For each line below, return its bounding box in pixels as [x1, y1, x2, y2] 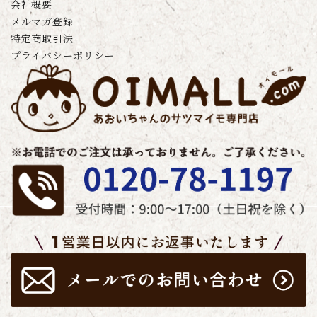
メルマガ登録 [11, 14, 74, 28]
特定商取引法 [11, 31, 74, 45]
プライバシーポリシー [11, 48, 115, 62]
